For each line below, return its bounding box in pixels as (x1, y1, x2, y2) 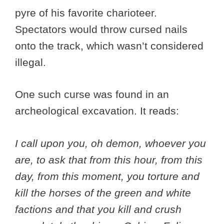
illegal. (15, 56, 49, 68)
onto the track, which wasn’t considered (15, 39, 203, 51)
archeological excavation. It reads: (15, 105, 179, 117)
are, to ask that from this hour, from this (15, 153, 202, 165)
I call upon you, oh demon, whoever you (15, 137, 206, 149)
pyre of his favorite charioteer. (15, 6, 160, 18)
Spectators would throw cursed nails (15, 23, 187, 35)
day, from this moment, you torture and (15, 170, 199, 182)
